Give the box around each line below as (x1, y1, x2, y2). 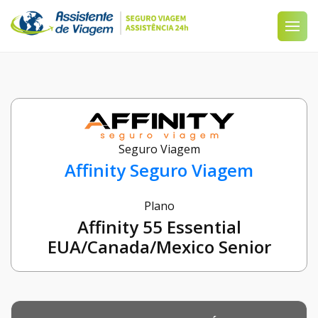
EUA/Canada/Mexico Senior (47, 235, 271, 259)
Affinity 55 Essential (77, 215, 241, 239)
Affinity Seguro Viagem (65, 158, 253, 182)
